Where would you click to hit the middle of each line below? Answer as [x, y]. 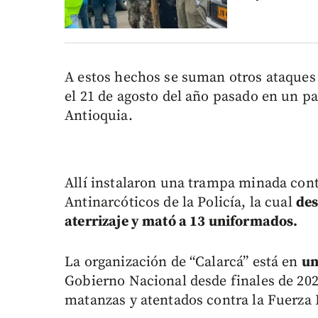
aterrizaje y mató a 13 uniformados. [181, 222]
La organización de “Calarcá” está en [183, 263]
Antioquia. [99, 116]
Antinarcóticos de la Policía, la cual [180, 203]
